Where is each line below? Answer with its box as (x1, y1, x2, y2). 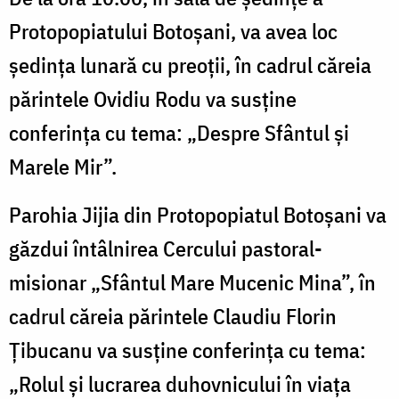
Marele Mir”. (9, 151, 117, 181)
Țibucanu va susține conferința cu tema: (9, 335, 366, 364)
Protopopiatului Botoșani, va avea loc (9, 16, 338, 45)
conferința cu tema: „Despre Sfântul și (9, 118, 349, 147)
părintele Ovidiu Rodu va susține (9, 84, 297, 113)
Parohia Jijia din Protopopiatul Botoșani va (9, 199, 387, 229)
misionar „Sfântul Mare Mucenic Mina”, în (9, 267, 376, 297)
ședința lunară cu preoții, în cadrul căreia (9, 50, 371, 79)
